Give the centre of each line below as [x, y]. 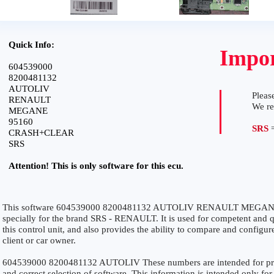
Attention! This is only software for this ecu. [96, 166]
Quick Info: [31, 45]
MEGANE [28, 111]
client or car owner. [39, 240]
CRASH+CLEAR [41, 133]
